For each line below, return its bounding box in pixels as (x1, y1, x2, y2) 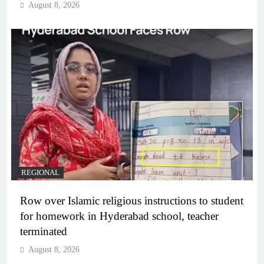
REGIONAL (21, 168, 60, 177)
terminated (20, 225, 67, 237)
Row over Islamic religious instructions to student (20, 194, 243, 207)
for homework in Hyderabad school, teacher (20, 209, 219, 222)
